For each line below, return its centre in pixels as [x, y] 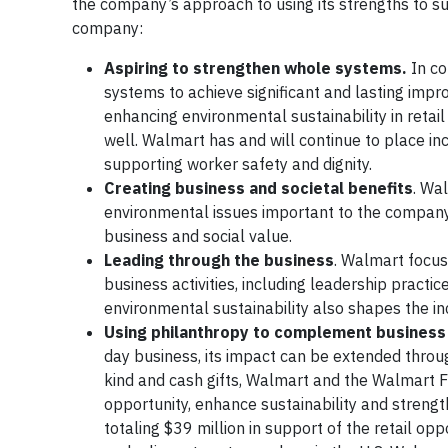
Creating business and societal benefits [258, 188]
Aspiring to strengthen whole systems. [257, 68]
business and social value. [198, 236]
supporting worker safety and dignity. [238, 164]
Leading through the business [219, 260]
